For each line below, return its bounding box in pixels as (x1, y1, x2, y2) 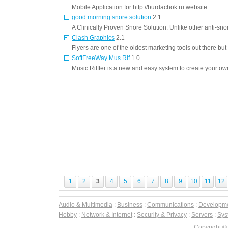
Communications (147, 201, 194, 208)
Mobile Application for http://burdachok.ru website (72, 4, 207, 11)
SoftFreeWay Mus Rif (72, 54, 130, 62)
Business (117, 201, 142, 208)
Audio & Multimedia (59, 201, 112, 208)
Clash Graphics (72, 34, 115, 41)
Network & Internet (81, 211, 132, 218)
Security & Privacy (137, 211, 187, 218)
